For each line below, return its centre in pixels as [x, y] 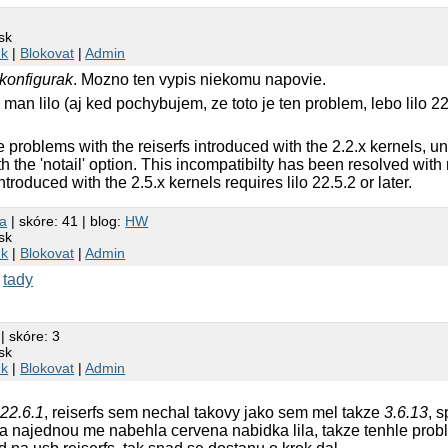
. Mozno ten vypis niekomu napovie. [200, 79]
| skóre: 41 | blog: [66, 220]
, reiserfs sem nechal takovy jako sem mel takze [214, 412]
